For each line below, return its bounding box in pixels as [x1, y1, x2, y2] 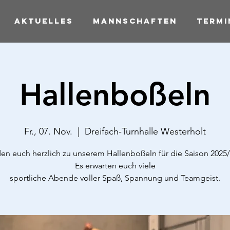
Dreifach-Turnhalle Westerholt [85, 126, 206, 137]
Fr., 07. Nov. [24, 126, 72, 137]
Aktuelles [14, 16, 73, 26]
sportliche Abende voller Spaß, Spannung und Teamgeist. [10, 173, 220, 183]
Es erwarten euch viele [74, 161, 156, 170]
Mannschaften [93, 16, 177, 26]
